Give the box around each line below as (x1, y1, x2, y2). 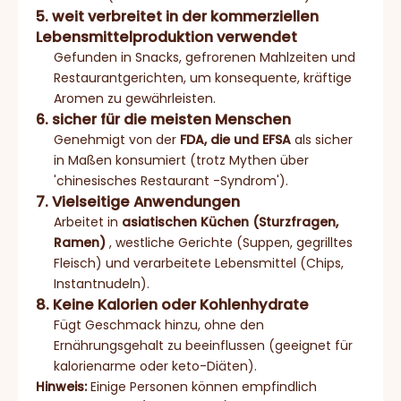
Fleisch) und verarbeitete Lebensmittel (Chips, (54, 253, 344, 272)
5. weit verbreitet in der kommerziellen (36, 5, 319, 27)
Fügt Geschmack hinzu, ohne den (54, 315, 264, 334)
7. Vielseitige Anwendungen (36, 191, 240, 212)
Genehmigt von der (54, 130, 180, 149)
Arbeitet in (54, 212, 122, 231)
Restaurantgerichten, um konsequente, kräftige (54, 68, 352, 87)
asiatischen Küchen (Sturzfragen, (122, 212, 338, 231)
